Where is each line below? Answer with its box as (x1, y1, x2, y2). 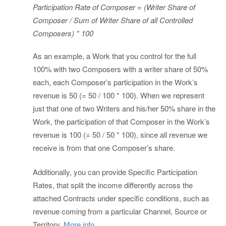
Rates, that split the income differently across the (33, 180, 193, 191)
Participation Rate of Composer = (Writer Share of (33, 2, 195, 13)
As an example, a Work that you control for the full (33, 50, 196, 61)
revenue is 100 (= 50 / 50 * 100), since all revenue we (33, 129, 207, 140)
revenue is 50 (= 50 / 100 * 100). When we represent (33, 89, 204, 100)
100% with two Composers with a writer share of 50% (33, 63, 208, 74)
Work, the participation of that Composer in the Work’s (33, 116, 210, 127)
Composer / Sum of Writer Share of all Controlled (33, 15, 193, 26)
